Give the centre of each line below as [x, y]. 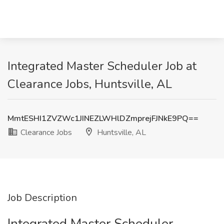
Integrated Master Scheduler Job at [102, 66]
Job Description [42, 198]
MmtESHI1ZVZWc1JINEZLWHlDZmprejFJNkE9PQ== [103, 118]
